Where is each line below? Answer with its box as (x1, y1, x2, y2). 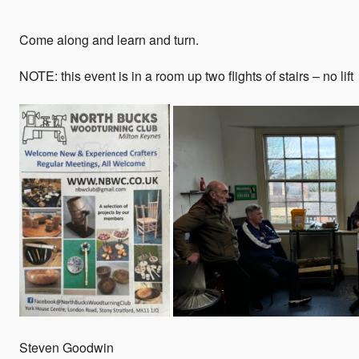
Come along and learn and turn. (19, 30, 199, 50)
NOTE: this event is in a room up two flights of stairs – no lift (19, 67, 353, 86)
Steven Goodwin (19, 338, 114, 357)
